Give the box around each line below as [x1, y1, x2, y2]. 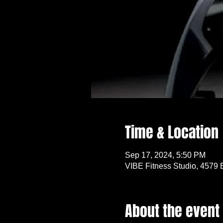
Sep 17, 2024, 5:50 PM [124, 151, 206, 159]
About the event [124, 200, 220, 222]
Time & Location [124, 121, 219, 143]
